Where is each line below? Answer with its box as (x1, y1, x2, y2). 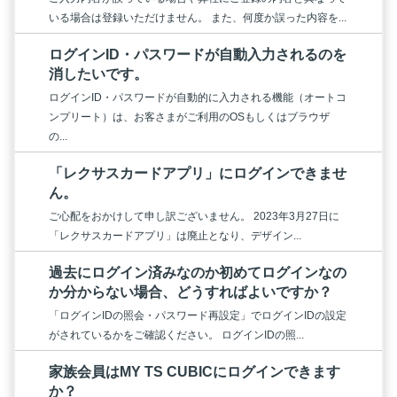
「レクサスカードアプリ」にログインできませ (49, 165, 346, 181)
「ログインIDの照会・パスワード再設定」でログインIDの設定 (49, 308, 346, 322)
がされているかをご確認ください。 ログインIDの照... (49, 328, 304, 341)
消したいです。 (49, 66, 148, 82)
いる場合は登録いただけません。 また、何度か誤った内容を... (49, 11, 346, 24)
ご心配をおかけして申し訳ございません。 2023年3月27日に (49, 209, 339, 222)
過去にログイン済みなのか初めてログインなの (49, 264, 346, 280)
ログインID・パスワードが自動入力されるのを (49, 46, 346, 62)
